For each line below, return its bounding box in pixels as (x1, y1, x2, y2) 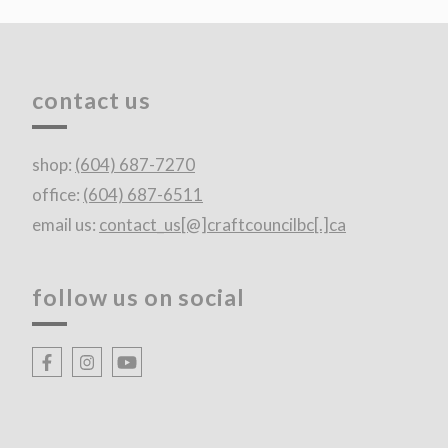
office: (32, 184, 84, 206)
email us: (32, 214, 100, 236)
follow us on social (32, 283, 246, 312)
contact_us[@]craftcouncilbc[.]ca (99, 214, 347, 236)
